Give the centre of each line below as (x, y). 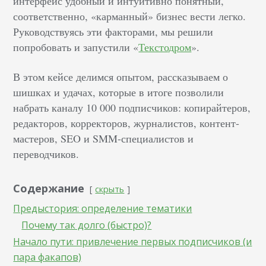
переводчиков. (46, 154)
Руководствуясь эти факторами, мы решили (113, 31)
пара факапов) (47, 257)
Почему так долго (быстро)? (87, 225)
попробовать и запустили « (76, 47)
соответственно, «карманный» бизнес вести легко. (130, 16)
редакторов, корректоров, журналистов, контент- (126, 123)
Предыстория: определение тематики (103, 208)
